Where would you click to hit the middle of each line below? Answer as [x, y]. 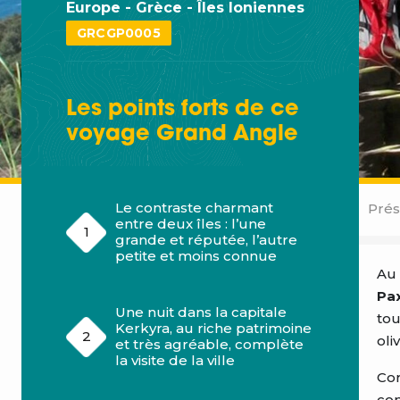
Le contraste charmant [194, 208]
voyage [111, 135]
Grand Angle [227, 135]
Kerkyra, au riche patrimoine [213, 329]
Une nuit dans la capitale [201, 312]
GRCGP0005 [119, 33]
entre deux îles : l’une [191, 224]
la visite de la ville [175, 361]
